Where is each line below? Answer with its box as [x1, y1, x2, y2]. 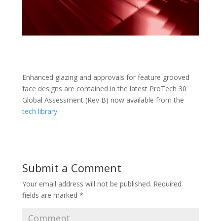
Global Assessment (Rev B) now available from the [22, 95, 184, 105]
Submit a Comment [22, 160, 121, 176]
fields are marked [22, 190, 79, 200]
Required [151, 179, 182, 189]
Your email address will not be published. [22, 179, 151, 189]
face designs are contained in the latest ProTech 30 [22, 84, 186, 94]
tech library [22, 107, 57, 116]
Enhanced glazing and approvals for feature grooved [22, 73, 189, 82]
